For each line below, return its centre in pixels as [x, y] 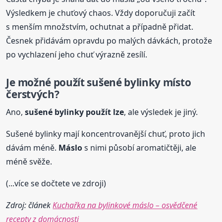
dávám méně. [32, 148]
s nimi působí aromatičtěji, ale [139, 148]
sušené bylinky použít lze [75, 112]
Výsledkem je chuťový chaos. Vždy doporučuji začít [101, 13]
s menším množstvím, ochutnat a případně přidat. [100, 27]
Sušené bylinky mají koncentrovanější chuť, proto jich [106, 134]
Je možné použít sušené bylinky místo [99, 82]
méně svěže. [29, 162]
